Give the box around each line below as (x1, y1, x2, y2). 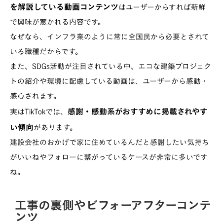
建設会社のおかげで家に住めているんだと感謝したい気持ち (10, 137, 209, 148)
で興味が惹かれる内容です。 (10, 16, 105, 28)
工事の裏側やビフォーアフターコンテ (15, 196, 211, 215)
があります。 (34, 122, 77, 134)
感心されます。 (10, 90, 61, 102)
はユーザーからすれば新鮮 (118, 1, 206, 13)
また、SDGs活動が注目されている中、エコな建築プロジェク (10, 61, 211, 73)
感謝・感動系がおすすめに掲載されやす (68, 106, 208, 118)
